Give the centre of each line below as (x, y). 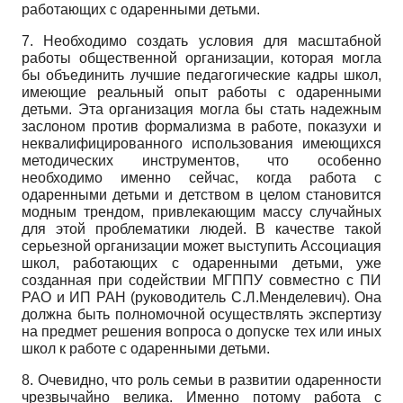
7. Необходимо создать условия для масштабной (201, 40)
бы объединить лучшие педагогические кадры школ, (201, 75)
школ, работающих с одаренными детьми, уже (201, 263)
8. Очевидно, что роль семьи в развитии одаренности (201, 380)
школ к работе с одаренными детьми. (146, 348)
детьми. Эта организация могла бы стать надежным (201, 109)
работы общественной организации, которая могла (201, 58)
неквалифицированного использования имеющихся (201, 143)
